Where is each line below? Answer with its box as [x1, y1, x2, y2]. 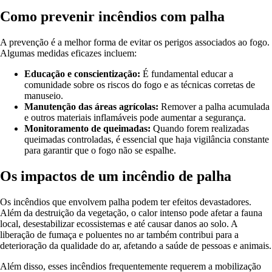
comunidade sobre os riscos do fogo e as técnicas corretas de [24, 80, 255, 90]
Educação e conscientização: [24, 69, 140, 80]
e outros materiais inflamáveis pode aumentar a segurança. [24, 112, 246, 123]
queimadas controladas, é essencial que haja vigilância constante [24, 134, 269, 145]
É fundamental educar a [140, 69, 233, 80]
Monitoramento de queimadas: [24, 123, 151, 134]
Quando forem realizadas [151, 123, 249, 134]
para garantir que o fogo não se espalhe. [24, 145, 176, 156]
